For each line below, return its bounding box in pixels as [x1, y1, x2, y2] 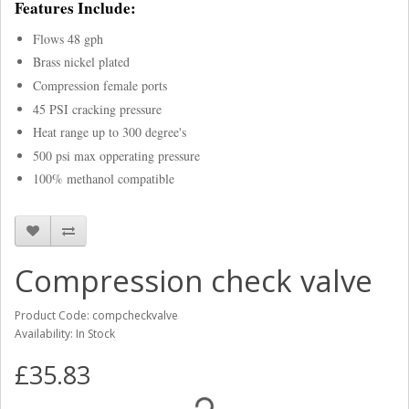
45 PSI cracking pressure [33, 100, 162, 118]
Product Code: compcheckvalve [15, 308, 178, 324]
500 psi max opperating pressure [33, 146, 204, 164]
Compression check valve [15, 260, 372, 302]
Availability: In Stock [15, 326, 115, 342]
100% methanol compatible [33, 170, 174, 188]
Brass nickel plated [33, 53, 130, 71]
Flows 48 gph [33, 29, 103, 47]
